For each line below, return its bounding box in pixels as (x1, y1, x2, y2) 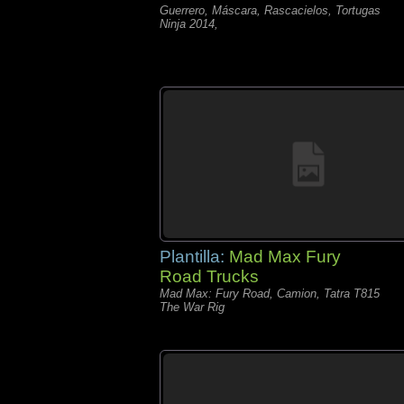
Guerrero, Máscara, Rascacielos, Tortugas (160, 4, 381, 17)
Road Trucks (160, 267, 259, 286)
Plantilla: (160, 247, 229, 266)
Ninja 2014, (160, 17, 218, 31)
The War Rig (160, 300, 225, 314)
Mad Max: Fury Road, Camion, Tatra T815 (160, 287, 380, 300)
